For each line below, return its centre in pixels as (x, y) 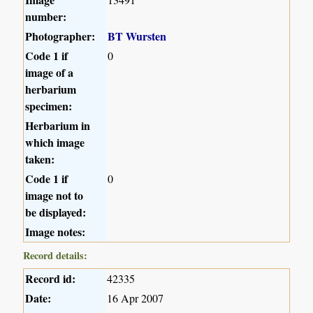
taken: (40, 159)
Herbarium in (58, 125)
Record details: (56, 255)
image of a (50, 72)
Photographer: (60, 36)
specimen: (49, 105)
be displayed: (56, 212)
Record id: (51, 278)
